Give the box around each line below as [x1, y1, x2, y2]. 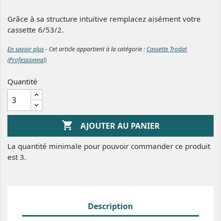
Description [88, 201, 133, 212]
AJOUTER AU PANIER [80, 120, 160, 131]
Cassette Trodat [147, 45, 187, 54]
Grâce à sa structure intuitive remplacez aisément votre [7, 14, 201, 24]
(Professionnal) [7, 56, 46, 65]
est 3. [7, 152, 26, 162]
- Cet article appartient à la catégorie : [44, 45, 147, 54]
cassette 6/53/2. [7, 25, 64, 35]
